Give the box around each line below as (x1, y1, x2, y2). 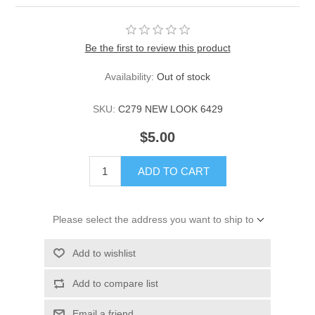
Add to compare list (72, 278, 158, 290)
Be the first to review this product (84, 42, 231, 54)
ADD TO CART (137, 165, 210, 178)
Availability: (105, 71, 154, 83)
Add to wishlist (72, 247, 136, 259)
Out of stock (157, 71, 210, 83)
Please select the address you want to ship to (52, 214, 254, 226)
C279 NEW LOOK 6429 (117, 103, 223, 115)
